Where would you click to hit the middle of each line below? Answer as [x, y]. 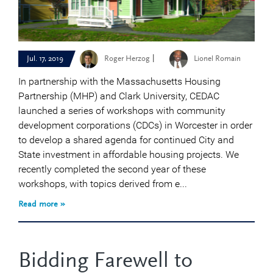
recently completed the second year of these [112, 169]
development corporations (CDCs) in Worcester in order [135, 126]
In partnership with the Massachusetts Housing [119, 82]
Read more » [42, 205]
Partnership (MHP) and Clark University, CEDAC [119, 96]
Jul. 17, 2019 [45, 59]
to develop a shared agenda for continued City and [126, 140]
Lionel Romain [217, 59]
